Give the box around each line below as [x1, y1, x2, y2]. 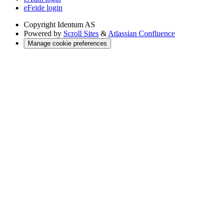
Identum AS [57, 20, 95, 29]
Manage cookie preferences [28, 40, 107, 48]
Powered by [24, 29, 61, 38]
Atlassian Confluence [108, 29, 175, 38]
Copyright [24, 20, 55, 29]
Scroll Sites [63, 29, 99, 38]
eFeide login [24, 3, 62, 12]
